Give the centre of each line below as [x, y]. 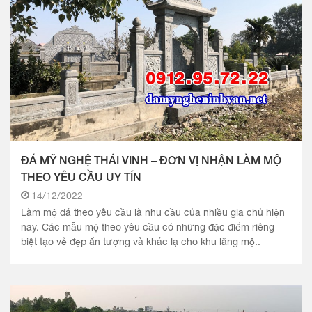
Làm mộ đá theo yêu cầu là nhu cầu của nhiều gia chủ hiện [153, 212]
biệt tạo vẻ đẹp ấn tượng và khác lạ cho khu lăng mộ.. [141, 241]
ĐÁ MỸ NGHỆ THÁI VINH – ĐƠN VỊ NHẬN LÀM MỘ [151, 160]
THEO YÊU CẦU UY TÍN [81, 177]
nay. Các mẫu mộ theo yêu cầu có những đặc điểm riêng [148, 227]
